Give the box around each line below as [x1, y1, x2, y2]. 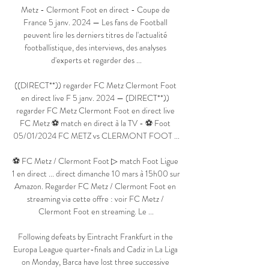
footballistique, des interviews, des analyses [24, 41, 166, 54]
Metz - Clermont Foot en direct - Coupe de [20, 4, 170, 16]
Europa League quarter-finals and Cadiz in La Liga [13, 243, 178, 256]
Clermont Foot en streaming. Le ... [38, 205, 154, 218]
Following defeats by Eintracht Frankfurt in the [17, 231, 173, 243]
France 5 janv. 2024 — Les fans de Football [23, 16, 168, 29]
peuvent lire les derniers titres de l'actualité [23, 29, 168, 41]
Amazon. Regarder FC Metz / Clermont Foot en [14, 180, 176, 193]
